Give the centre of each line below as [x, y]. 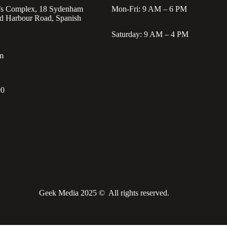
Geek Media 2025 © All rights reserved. [104, 193]
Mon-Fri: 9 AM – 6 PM [149, 9]
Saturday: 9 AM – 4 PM [150, 34]
